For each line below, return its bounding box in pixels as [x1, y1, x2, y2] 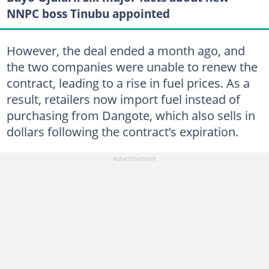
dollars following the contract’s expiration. [6, 122, 238, 140]
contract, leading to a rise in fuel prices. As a [6, 74, 250, 91]
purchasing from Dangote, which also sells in [6, 106, 255, 124]
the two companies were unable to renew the [6, 58, 258, 75]
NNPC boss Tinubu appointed [6, 5, 170, 22]
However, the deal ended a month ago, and [6, 41, 245, 59]
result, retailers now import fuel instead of [6, 90, 240, 107]
